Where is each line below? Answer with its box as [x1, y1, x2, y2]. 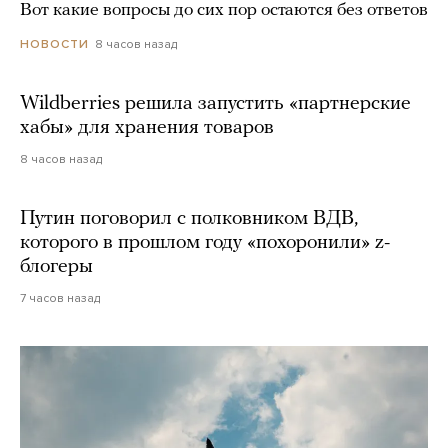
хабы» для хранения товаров [20, 118, 274, 139]
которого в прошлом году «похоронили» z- [20, 233, 390, 254]
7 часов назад [20, 291, 100, 306]
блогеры [20, 257, 93, 278]
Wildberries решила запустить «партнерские [20, 94, 411, 115]
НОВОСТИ [20, 37, 89, 52]
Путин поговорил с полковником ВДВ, [20, 209, 358, 230]
